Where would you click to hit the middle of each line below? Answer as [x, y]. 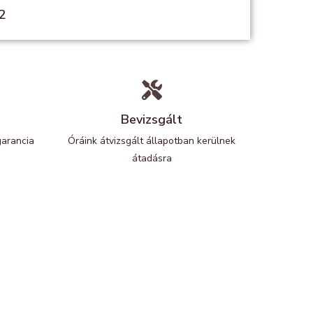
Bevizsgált [152, 119]
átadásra [152, 158]
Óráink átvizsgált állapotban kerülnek [152, 141]
